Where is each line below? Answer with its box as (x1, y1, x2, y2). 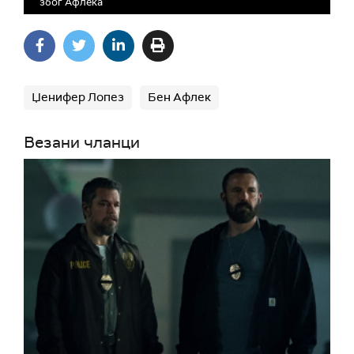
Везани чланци (24, 131, 140, 153)
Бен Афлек (148, 88, 211, 105)
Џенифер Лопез (32, 88, 124, 105)
